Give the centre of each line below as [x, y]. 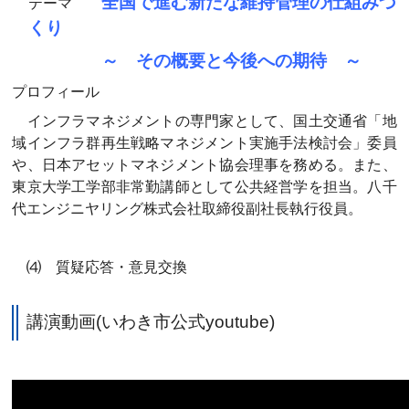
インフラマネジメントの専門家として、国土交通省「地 [204, 121]
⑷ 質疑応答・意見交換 [100, 267]
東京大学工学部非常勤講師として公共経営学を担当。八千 [204, 186]
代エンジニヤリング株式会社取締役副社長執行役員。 [188, 208]
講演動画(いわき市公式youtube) [151, 322]
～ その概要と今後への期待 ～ [232, 60]
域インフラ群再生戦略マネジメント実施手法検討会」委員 [204, 142]
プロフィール [56, 91]
